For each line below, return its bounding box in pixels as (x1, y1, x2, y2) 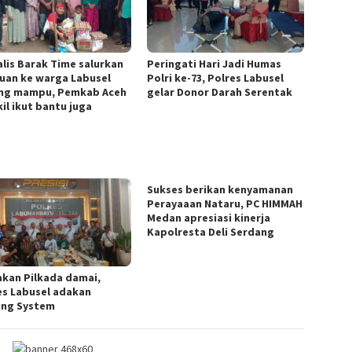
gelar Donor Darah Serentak (147, 84, 293, 99)
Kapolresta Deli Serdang (147, 224, 275, 239)
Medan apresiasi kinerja (147, 210, 271, 225)
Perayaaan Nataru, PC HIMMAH (147, 196, 303, 211)
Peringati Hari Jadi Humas (147, 56, 282, 71)
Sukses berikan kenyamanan (147, 181, 294, 196)
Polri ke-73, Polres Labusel (147, 70, 284, 85)
